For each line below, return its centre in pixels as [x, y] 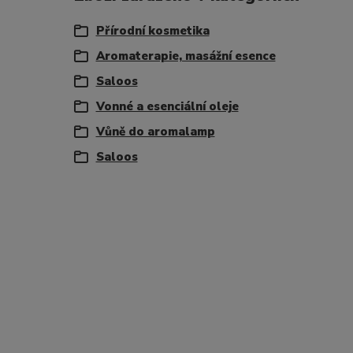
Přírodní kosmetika [152, 31]
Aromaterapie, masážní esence [186, 56]
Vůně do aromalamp [155, 132]
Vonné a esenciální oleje [167, 106]
